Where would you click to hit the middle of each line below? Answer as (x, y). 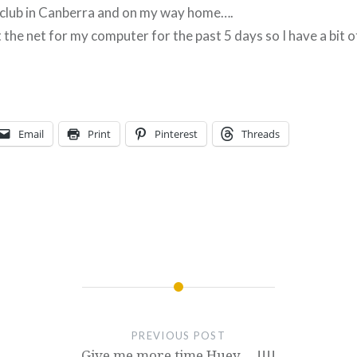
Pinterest (176, 134)
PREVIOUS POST (178, 335)
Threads (261, 134)
